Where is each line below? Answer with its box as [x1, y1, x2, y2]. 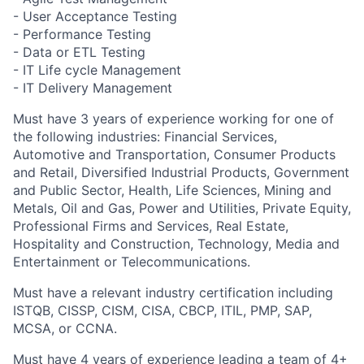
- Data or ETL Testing [13, 44, 145, 60]
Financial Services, [164, 128, 277, 145]
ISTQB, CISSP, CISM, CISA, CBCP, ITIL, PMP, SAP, [13, 302, 312, 318]
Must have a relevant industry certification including [13, 284, 333, 301]
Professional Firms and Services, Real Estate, [13, 218, 288, 234]
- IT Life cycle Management [13, 62, 181, 78]
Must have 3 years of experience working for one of [13, 110, 334, 127]
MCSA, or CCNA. [13, 320, 117, 336]
